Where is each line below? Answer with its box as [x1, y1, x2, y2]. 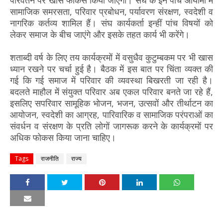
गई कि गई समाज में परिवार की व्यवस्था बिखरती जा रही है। [10, 74, 213, 86]
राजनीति [41, 154, 59, 163]
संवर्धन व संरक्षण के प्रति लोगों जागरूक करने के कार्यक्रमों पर [10, 119, 213, 132]
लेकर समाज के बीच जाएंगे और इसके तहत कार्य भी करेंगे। [10, 28, 190, 40]
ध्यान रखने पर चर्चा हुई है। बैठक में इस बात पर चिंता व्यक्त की [10, 62, 213, 75]
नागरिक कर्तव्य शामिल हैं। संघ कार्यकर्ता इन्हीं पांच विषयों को [10, 16, 213, 29]
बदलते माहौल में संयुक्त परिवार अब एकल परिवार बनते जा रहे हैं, [10, 85, 213, 98]
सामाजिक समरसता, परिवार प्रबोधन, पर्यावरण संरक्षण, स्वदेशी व [10, 5, 213, 17]
